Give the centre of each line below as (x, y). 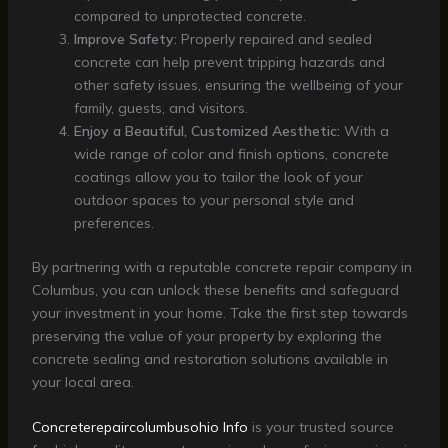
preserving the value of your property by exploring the (206, 335)
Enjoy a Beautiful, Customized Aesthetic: (206, 130)
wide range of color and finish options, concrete (231, 153)
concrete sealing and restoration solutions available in (209, 358)
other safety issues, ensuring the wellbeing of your (238, 84)
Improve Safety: (125, 38)
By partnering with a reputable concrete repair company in (221, 266)
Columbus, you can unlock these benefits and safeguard (215, 289)
